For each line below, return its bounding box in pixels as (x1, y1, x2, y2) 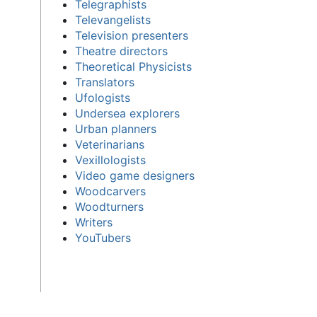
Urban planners (74, 121, 156, 136)
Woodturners (74, 199, 144, 214)
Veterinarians (74, 137, 144, 151)
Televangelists (74, 12, 151, 27)
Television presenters (74, 28, 188, 42)
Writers (74, 214, 113, 229)
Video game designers (74, 168, 195, 183)
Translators (74, 74, 134, 89)
